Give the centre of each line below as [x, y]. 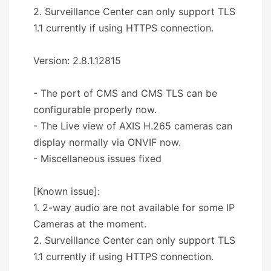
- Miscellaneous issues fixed [97, 158]
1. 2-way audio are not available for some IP [134, 207]
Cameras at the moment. [90, 224]
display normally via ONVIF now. [107, 142]
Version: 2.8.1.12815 [77, 60]
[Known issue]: [67, 191]
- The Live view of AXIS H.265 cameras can [133, 126]
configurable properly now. [95, 109]
